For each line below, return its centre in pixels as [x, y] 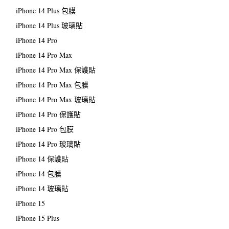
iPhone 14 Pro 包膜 [44, 129]
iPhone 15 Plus [37, 218]
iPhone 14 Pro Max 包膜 [52, 85]
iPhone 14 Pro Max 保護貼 [55, 70]
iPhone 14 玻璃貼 [42, 189]
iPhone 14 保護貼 [42, 159]
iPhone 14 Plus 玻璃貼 [49, 26]
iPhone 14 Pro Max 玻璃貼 [55, 100]
